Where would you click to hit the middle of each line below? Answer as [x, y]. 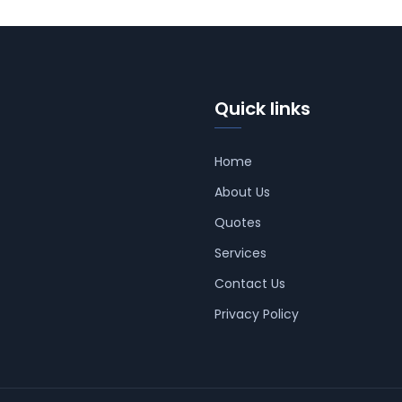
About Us [242, 192]
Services [240, 253]
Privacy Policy [257, 314]
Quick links [262, 108]
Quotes [238, 222]
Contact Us [250, 283]
